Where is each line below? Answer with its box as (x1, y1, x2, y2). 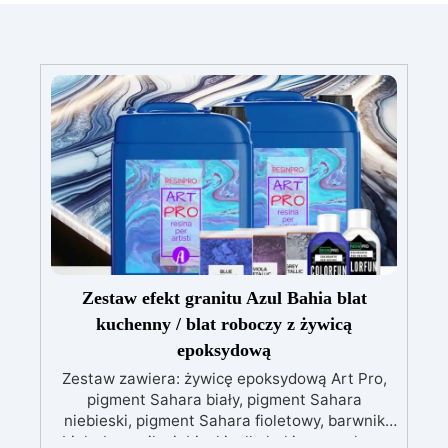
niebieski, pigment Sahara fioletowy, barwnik (63, 411, 385, 431)
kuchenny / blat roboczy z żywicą (96, 314, 352, 335)
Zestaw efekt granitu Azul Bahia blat (81, 288, 367, 309)
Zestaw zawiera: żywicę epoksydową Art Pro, (61, 369, 387, 389)
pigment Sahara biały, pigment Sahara (86, 390, 362, 410)
